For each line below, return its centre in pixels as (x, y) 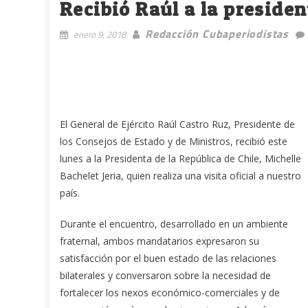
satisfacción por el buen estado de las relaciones (168, 258)
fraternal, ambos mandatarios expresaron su (159, 241)
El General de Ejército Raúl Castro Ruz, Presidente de (177, 124)
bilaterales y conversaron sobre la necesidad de (165, 275)
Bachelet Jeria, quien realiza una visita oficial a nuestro (180, 175)
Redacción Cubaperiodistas (217, 33)
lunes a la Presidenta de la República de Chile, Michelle (180, 158)
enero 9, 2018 (100, 34)
